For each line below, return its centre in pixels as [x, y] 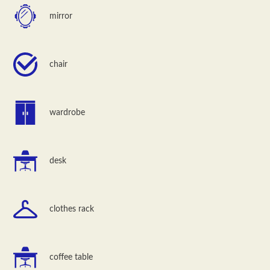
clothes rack [72, 209]
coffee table [71, 257]
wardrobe [67, 112]
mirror [61, 16]
